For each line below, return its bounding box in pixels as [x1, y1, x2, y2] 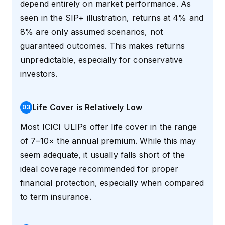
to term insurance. [20, 192, 91, 202]
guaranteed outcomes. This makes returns [20, 41, 185, 51]
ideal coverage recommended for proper [20, 164, 179, 174]
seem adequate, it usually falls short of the [20, 150, 185, 160]
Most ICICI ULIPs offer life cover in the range [20, 122, 197, 132]
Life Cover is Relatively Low [32, 102, 143, 113]
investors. [20, 69, 58, 79]
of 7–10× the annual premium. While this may [20, 136, 196, 146]
